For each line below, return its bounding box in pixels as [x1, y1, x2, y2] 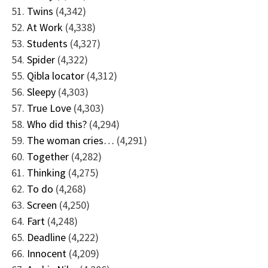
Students [26, 36, 68, 50]
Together [26, 149, 69, 163]
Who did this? [26, 117, 87, 131]
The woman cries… [26, 133, 114, 147]
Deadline [26, 230, 66, 244]
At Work [26, 20, 63, 34]
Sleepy [26, 84, 56, 99]
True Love [26, 100, 71, 115]
